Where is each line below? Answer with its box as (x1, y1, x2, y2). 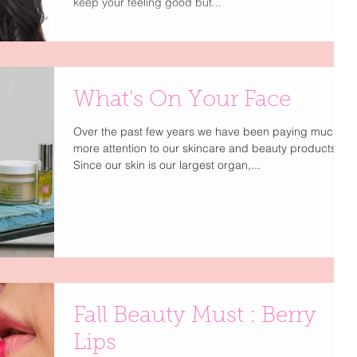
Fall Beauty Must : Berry (73, 304, 316, 328)
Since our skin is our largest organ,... (73, 157, 261, 172)
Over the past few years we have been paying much (73, 124, 339, 139)
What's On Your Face (73, 88, 291, 112)
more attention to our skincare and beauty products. (73, 140, 339, 155)
